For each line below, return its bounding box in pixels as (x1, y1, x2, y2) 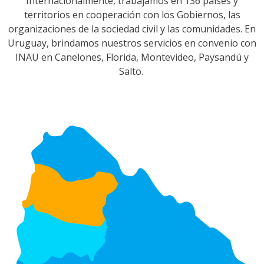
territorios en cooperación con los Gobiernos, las (24, 8, 240, 22)
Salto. (118, 65, 146, 78)
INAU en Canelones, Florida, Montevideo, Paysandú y (15, 51, 249, 64)
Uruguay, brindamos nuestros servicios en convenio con (8, 37, 256, 50)
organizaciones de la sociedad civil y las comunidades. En (8, 22, 256, 36)
